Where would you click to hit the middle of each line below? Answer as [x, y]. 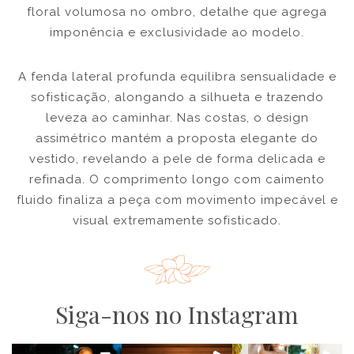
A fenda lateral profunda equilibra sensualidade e [177, 77]
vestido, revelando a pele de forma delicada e [177, 159]
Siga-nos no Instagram [177, 315]
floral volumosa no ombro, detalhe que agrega [177, 12]
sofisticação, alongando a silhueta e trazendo [177, 98]
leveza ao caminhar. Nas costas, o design [177, 118]
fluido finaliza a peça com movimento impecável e [177, 200]
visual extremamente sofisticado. [177, 221]
